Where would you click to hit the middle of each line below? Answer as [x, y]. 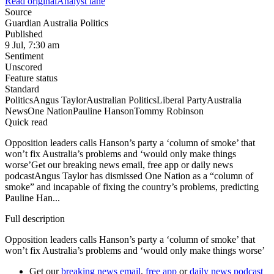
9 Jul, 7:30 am [32, 45]
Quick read [26, 122]
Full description [35, 219]
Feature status [31, 78]
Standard [22, 89]
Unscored [24, 67]
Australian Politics [121, 100]
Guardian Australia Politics [57, 23]
